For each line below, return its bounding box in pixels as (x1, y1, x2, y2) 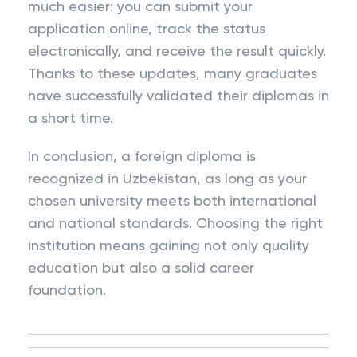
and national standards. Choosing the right (28, 217, 323, 231)
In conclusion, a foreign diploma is (28, 150, 256, 164)
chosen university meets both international (28, 194, 316, 209)
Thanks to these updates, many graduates (28, 67, 317, 81)
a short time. (28, 112, 113, 126)
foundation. (28, 284, 106, 298)
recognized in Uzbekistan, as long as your (28, 172, 307, 186)
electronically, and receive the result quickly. (28, 45, 326, 59)
